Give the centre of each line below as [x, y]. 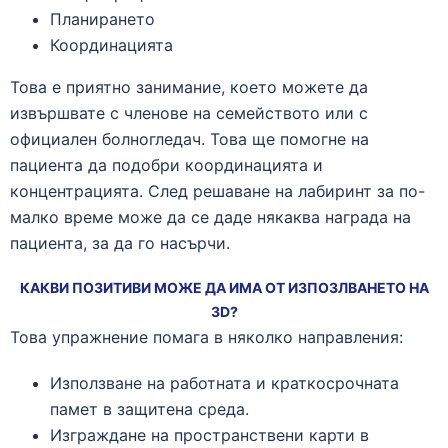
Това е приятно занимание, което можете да [189, 87]
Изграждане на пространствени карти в [209, 435]
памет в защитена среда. [149, 409]
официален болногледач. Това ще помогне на [189, 139]
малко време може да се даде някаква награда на [210, 217]
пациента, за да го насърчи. [120, 243]
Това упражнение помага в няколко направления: [206, 337]
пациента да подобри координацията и [166, 165]
